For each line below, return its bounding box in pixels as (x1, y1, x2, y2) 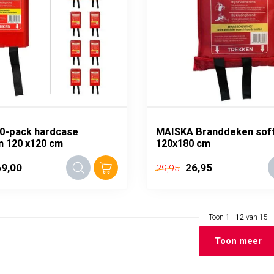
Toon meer (214, 235, 262, 246)
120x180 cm (156, 138, 210, 149)
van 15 (243, 213, 268, 221)
